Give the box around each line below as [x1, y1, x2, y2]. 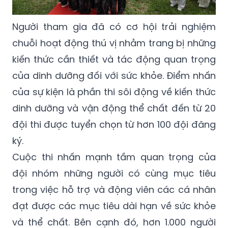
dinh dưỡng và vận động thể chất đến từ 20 [12, 101, 216, 115]
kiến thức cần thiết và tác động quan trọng [12, 52, 216, 66]
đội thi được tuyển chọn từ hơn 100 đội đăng [12, 118, 216, 131]
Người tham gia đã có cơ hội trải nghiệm [12, 20, 216, 33]
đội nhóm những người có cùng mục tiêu [12, 166, 216, 180]
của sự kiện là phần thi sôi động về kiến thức [12, 85, 216, 98]
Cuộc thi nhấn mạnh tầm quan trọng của [12, 150, 216, 163]
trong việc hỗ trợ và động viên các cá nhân [12, 183, 216, 196]
